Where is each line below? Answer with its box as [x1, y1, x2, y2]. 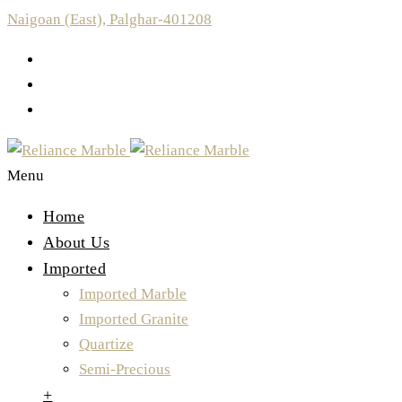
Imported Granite [79, 310, 188, 328]
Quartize [79, 336, 134, 353]
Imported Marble [79, 285, 187, 302]
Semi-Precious [79, 361, 170, 378]
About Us [43, 233, 109, 251]
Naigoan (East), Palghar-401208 [7, 11, 212, 28]
